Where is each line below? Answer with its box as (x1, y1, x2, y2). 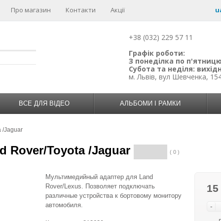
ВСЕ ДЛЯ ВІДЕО (19, 100, 70, 107)
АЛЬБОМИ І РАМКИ (120, 100, 181, 107)
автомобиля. (45, 201, 83, 209)
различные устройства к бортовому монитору (45, 192, 182, 199)
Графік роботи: (129, 48, 185, 58)
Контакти (66, 5, 96, 14)
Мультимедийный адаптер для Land (45, 173, 153, 181)
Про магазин (11, 5, 51, 14)
